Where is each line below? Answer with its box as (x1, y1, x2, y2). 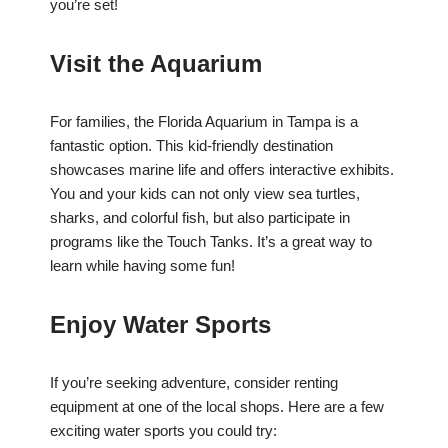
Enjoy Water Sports (50, 311, 271, 339)
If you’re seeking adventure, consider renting (50, 374, 338, 392)
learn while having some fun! (50, 257, 235, 275)
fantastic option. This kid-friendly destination (50, 137, 333, 155)
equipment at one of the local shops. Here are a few (50, 398, 384, 416)
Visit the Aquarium (50, 50, 262, 78)
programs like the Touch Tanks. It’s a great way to (50, 233, 372, 251)
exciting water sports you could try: (50, 422, 277, 440)
